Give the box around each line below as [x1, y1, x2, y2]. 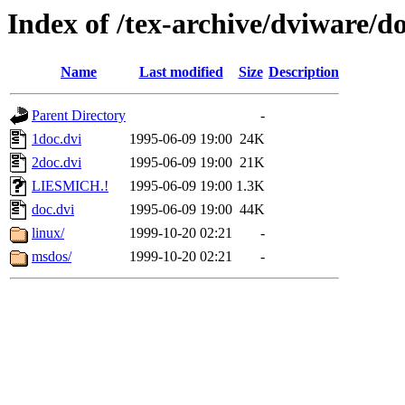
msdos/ [32, 249, 71, 265]
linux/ [32, 225, 64, 241]
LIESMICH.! [32, 178, 108, 194]
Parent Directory [32, 108, 126, 124]
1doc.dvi [32, 131, 81, 147]
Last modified [138, 64, 223, 80]
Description [268, 64, 339, 80]
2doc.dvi [32, 155, 81, 171]
